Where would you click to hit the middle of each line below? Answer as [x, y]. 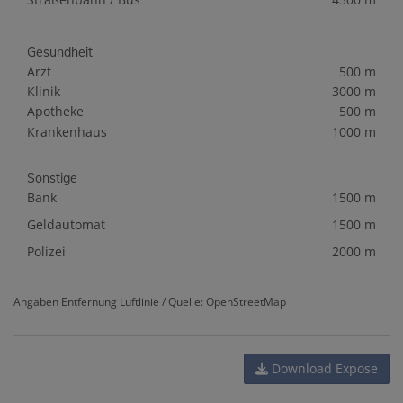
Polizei [46, 252]
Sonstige [52, 179]
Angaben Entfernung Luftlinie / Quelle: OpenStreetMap [150, 302]
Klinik [44, 92]
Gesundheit [60, 53]
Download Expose [323, 369]
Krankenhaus [67, 132]
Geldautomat [66, 225]
